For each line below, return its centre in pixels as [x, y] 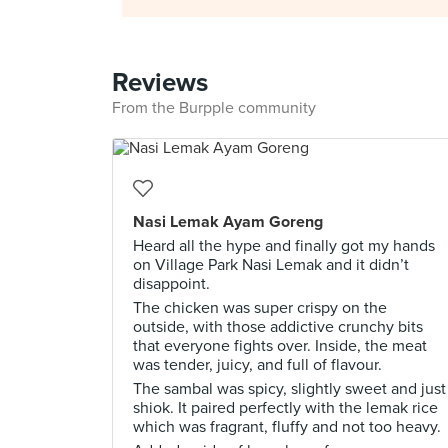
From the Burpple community [214, 108]
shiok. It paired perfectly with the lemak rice [285, 408]
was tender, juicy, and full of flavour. [257, 365]
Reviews [160, 82]
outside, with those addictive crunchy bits [278, 327]
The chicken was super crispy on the [260, 308]
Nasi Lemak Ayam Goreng [228, 222]
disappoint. [171, 284]
